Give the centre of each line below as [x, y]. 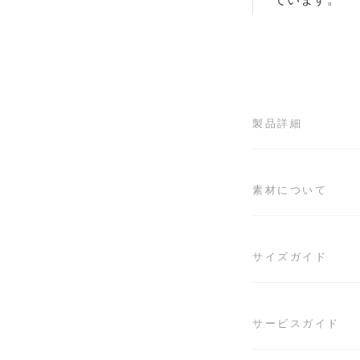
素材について [290, 189]
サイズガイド [290, 256]
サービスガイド [296, 323]
